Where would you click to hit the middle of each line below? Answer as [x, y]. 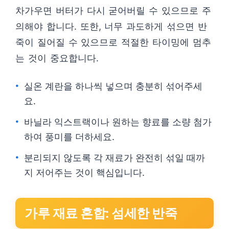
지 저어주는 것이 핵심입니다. [84, 173]
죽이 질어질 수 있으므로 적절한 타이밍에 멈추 [113, 42]
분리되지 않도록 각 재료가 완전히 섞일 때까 [114, 158]
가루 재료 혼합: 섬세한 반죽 [101, 213]
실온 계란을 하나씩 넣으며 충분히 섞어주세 [113, 86]
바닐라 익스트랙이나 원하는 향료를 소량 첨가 [118, 122]
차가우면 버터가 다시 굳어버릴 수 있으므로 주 [113, 10]
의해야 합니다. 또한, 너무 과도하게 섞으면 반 [111, 26]
